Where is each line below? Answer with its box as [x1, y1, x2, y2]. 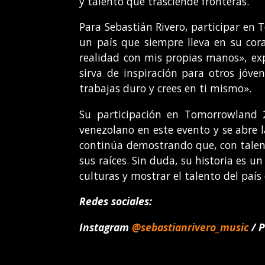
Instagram [79, 219, 132, 234]
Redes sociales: [79, 194, 153, 209]
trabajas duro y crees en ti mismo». [79, 81, 252, 96]
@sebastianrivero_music [132, 219, 249, 234]
